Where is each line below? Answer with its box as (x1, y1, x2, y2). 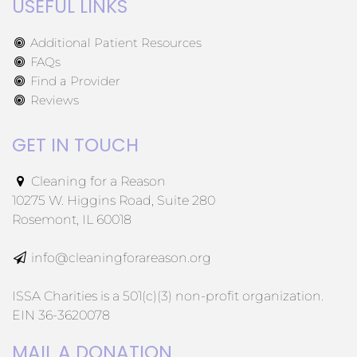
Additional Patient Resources (26, 35, 202, 51)
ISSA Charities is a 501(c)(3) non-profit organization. (12, 288, 324, 304)
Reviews (26, 92, 79, 108)
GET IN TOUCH (12, 132, 139, 159)
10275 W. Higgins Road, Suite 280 (12, 193, 215, 209)
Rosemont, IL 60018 (12, 212, 131, 228)
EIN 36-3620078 (12, 308, 110, 324)
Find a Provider (26, 73, 120, 89)
